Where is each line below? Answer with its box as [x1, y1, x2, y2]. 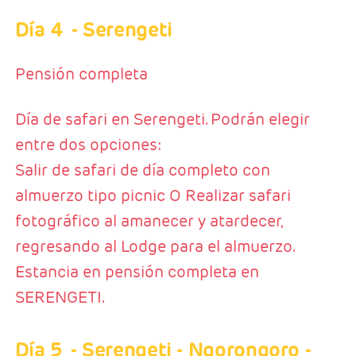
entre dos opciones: [14, 134, 162, 156]
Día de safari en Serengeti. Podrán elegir [14, 109, 310, 130]
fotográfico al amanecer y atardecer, [14, 211, 282, 232]
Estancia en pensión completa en [14, 261, 259, 283]
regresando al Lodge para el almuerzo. [14, 236, 294, 257]
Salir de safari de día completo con [14, 160, 270, 181]
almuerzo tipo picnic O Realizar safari [14, 185, 291, 207]
